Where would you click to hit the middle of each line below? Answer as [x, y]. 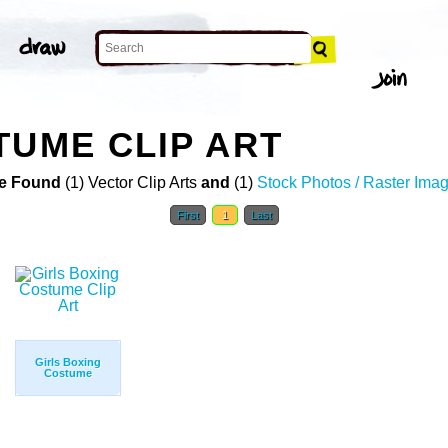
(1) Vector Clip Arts [130, 183]
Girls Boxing [68, 362]
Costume [68, 373]
